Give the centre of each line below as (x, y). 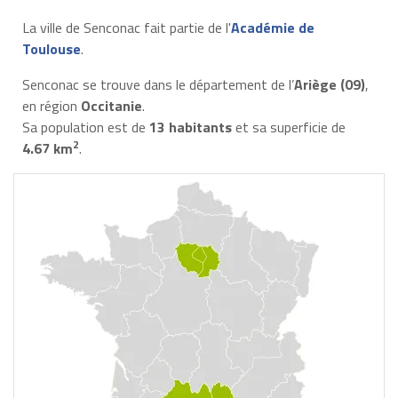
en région (51, 105)
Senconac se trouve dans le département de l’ (158, 84)
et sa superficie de (288, 127)
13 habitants (190, 127)
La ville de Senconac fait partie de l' (126, 27)
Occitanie (111, 105)
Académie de (272, 27)
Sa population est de (85, 127)
